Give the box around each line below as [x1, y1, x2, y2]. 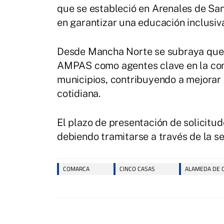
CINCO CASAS [119, 163, 155, 173]
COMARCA [63, 163, 89, 173]
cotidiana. [57, 87, 100, 99]
